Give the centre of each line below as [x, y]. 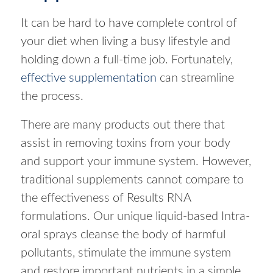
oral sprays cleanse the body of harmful [123, 234]
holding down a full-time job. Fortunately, [126, 59]
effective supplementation [88, 78]
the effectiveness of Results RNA [105, 198]
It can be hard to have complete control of [129, 23]
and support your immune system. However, [136, 161]
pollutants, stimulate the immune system [126, 253]
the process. [52, 96]
